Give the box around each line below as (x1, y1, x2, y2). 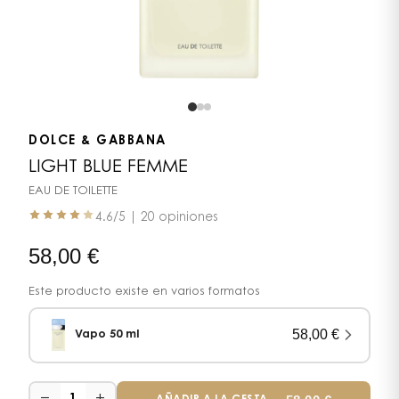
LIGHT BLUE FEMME (28, 158, 188, 176)
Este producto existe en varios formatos (28, 285, 260, 297)
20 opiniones (141, 211, 218, 224)
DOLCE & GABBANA (28, 134, 167, 148)
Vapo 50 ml (74, 329, 139, 341)
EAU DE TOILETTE (28, 184, 118, 197)
